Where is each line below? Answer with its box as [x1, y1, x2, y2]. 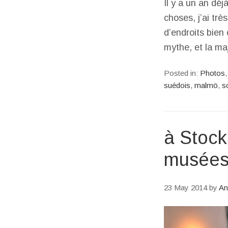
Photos [200, 69, 225, 77]
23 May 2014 [164, 183, 207, 192]
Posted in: [164, 69, 200, 77]
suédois [164, 81, 190, 90]
